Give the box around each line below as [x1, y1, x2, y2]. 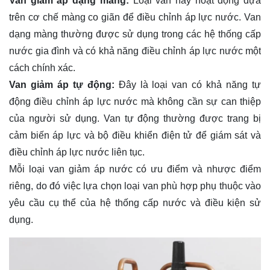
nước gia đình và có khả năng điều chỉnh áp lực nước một [9, 46, 261, 57]
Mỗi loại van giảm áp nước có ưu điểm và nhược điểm [9, 164, 261, 175]
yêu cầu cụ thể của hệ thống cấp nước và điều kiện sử [9, 198, 261, 209]
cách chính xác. [9, 63, 75, 74]
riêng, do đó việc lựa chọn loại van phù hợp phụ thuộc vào [9, 181, 261, 192]
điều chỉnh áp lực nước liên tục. [9, 147, 145, 158]
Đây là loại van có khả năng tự [114, 80, 262, 90]
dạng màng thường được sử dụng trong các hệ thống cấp [9, 29, 261, 40]
